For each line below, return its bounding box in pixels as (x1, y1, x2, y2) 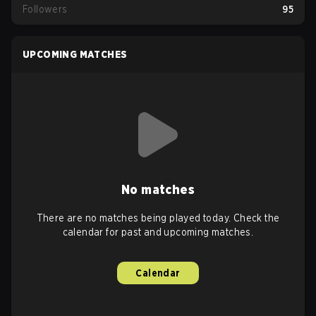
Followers (23, 4, 68, 15)
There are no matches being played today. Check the (36, 212, 280, 224)
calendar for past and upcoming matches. (62, 226, 254, 238)
